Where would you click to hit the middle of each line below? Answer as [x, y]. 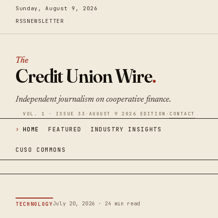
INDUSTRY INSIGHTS [126, 129]
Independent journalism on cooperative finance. [93, 100]
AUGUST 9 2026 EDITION [127, 114]
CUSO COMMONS [41, 149]
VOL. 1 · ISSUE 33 [54, 114]
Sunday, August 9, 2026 [57, 8]
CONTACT [182, 114]
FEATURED [65, 129]
